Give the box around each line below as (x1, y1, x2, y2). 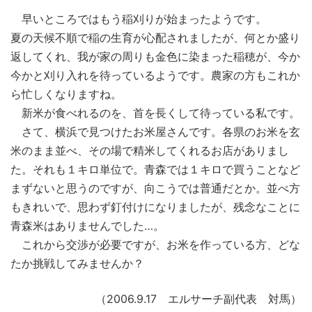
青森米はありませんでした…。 (10, 219, 164, 233)
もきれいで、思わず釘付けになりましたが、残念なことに (10, 200, 300, 214)
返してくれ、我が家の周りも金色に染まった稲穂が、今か (10, 49, 300, 64)
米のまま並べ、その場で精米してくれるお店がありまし (10, 143, 289, 158)
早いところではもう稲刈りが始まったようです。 (10, 12, 267, 26)
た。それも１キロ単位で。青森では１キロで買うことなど (10, 162, 300, 177)
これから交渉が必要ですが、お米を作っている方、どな (10, 237, 300, 252)
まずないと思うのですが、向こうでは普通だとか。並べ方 (10, 181, 300, 196)
